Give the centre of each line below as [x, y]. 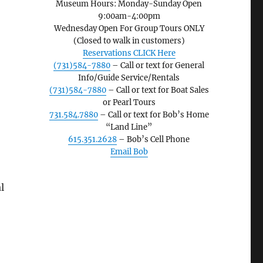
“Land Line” [129, 127]
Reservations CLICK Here [129, 53]
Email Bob [129, 152]
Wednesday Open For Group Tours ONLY [129, 28]
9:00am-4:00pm [129, 16]
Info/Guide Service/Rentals [129, 78]
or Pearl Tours [129, 102]
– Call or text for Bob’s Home [153, 115]
